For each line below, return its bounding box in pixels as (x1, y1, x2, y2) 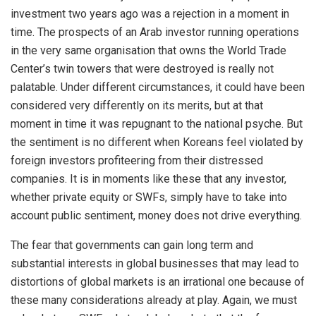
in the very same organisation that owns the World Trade (11, 43, 286, 57)
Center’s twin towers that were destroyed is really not (11, 61, 274, 75)
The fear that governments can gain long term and (11, 238, 253, 252)
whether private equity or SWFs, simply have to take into (11, 190, 287, 204)
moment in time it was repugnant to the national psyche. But (11, 116, 303, 130)
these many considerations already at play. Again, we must (11, 293, 297, 307)
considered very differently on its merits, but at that (11, 98, 263, 112)
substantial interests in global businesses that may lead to (11, 256, 299, 270)
